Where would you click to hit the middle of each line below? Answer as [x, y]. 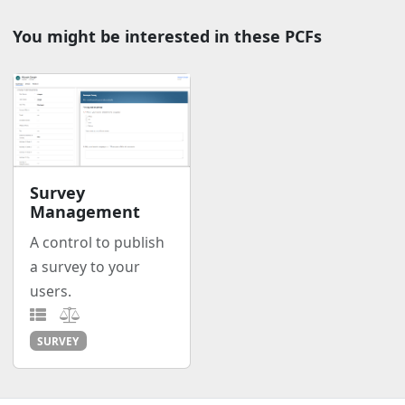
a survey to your [85, 266]
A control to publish [97, 242]
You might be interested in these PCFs [167, 37]
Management [85, 211]
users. [50, 291]
